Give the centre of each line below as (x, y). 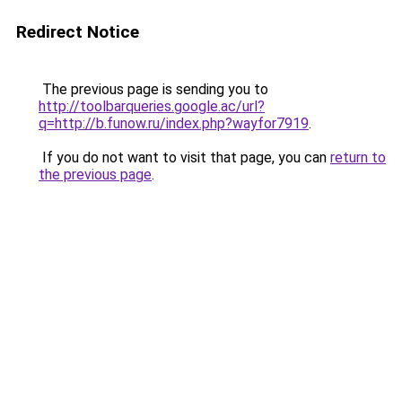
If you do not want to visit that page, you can (184, 157)
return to (358, 157)
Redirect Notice (78, 32)
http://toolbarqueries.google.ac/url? (152, 106)
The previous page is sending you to (153, 89)
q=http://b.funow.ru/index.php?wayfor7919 (174, 123)
